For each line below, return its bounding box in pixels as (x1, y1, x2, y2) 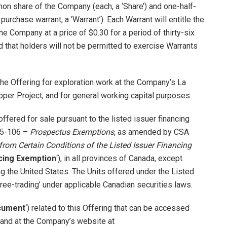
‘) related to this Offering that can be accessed (25, 203, 190, 213)
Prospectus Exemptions (30, 127, 114, 137)
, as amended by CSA (114, 127, 189, 137)
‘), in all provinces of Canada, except (56, 153, 182, 163)
